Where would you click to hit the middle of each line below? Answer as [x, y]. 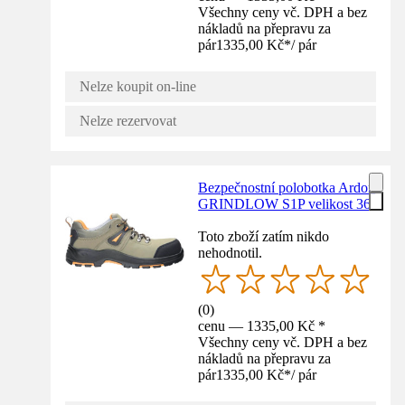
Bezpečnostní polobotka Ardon [287, 187]
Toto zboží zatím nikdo [264, 236]
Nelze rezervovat [128, 120]
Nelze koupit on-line [138, 86]
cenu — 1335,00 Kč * [262, 325]
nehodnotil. [231, 252]
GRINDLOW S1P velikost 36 [285, 203]
